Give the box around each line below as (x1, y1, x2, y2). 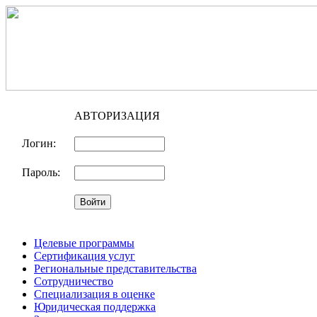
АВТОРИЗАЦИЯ (74, 110, 160, 122)
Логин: (22, 137, 56, 149)
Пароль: (22, 166, 60, 178)
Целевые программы (34, 237, 134, 249)
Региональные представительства (34, 263, 197, 275)
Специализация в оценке (34, 288, 155, 300)
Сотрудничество (34, 275, 113, 287)
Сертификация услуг (34, 250, 135, 262)
